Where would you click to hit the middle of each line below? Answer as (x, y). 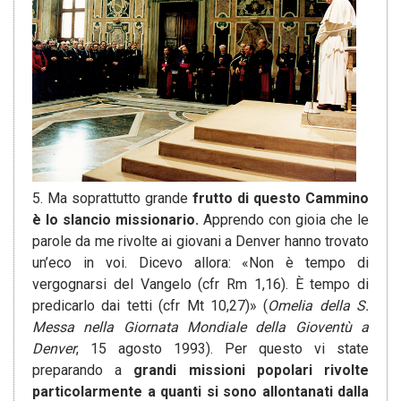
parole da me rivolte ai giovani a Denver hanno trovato (200, 242)
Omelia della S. (318, 306)
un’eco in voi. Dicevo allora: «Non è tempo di (200, 263)
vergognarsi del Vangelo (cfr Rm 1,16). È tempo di (200, 285)
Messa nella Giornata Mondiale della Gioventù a (200, 328)
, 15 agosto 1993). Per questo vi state (222, 349)
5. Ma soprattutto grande (112, 199)
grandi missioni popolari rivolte (252, 371)
